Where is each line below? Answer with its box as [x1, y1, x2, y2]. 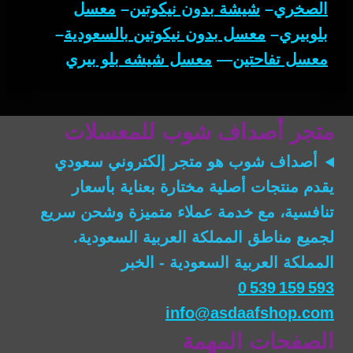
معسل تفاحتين [232, 50, 328, 69]
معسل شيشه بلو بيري [65, 50, 212, 69]
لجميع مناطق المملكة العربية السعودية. [73, 229, 334, 247]
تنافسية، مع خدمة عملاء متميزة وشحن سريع [40, 203, 334, 221]
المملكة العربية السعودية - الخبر [121, 254, 334, 272]
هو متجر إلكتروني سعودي [54, 153, 229, 171]
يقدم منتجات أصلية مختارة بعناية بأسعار [72, 178, 334, 196]
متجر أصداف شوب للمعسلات [64, 120, 334, 145]
